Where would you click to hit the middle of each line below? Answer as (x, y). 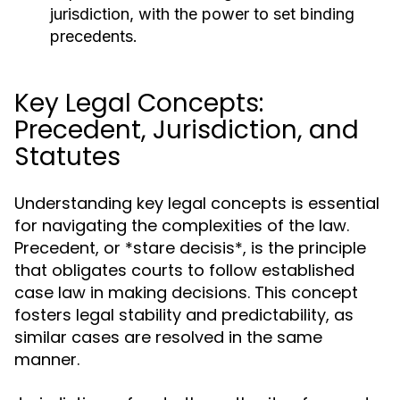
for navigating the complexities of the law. (182, 225)
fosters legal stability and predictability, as (184, 315)
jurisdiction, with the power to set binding (202, 14)
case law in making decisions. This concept (186, 292)
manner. (47, 359)
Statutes (67, 157)
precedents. (94, 36)
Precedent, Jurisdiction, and (187, 130)
